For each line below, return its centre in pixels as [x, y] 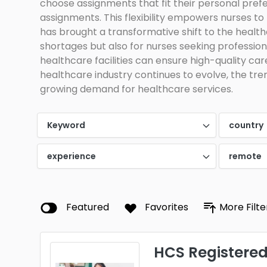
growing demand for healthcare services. [136, 89]
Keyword [66, 125]
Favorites [167, 207]
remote [246, 156]
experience [72, 156]
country [246, 125]
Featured [88, 207]
